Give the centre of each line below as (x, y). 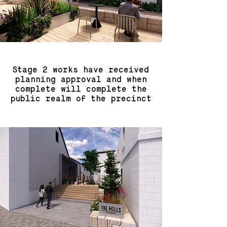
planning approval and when (81, 80)
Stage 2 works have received (81, 70)
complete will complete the (81, 90)
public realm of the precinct (81, 99)
